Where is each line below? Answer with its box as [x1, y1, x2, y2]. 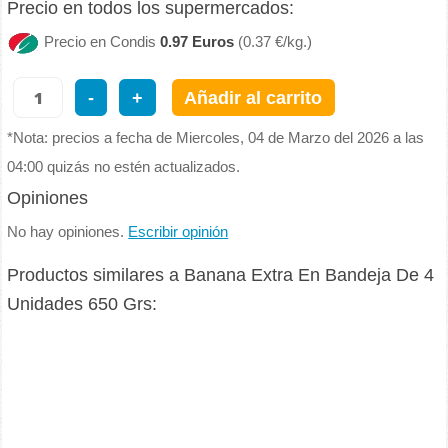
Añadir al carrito [184, 87, 323, 109]
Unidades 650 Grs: [7, 294, 158, 315]
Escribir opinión [128, 223, 229, 240]
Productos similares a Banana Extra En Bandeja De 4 [7, 265, 435, 286]
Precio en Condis [44, 33, 161, 50]
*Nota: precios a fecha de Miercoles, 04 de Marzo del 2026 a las [7, 129, 425, 146]
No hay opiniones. [7, 223, 129, 240]
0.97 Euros [160, 33, 235, 50]
